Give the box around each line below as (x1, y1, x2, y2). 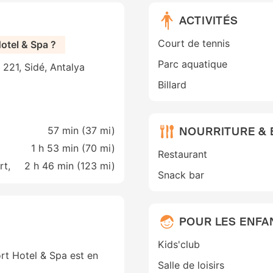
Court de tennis (158, 37, 230, 50)
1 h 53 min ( (31, 142, 85, 155)
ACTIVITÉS (179, 13, 239, 28)
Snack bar (158, 169, 204, 182)
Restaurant (158, 148, 207, 161)
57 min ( (48, 124, 85, 137)
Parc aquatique (158, 58, 227, 71)
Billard (158, 79, 186, 91)
